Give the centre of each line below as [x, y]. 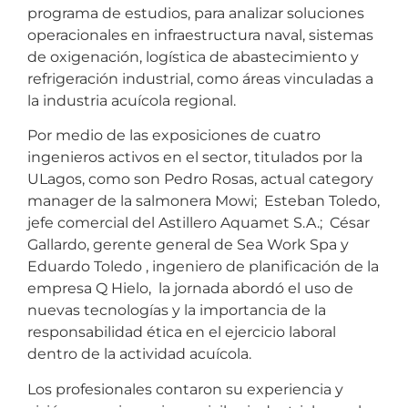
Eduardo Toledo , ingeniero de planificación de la [203, 267]
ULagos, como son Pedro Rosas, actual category [200, 179]
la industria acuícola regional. [132, 100]
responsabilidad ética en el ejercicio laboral [182, 332]
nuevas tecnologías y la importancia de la [177, 311]
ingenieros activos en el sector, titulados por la [195, 158]
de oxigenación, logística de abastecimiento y [193, 56]
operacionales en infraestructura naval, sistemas [200, 35]
